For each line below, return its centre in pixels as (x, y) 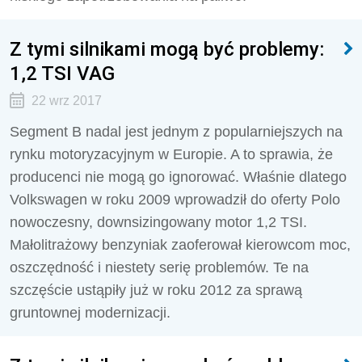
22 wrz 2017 (66, 101)
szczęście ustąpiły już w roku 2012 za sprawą (156, 290)
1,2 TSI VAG (62, 73)
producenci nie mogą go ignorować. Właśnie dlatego (178, 177)
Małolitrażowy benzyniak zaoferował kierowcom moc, (180, 245)
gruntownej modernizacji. (90, 313)
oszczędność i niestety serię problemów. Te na (159, 267)
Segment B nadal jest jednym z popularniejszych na (176, 132)
